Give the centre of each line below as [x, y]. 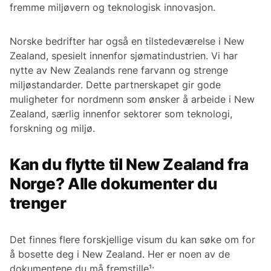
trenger [38, 203]
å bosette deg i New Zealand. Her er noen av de [120, 254]
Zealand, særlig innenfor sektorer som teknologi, [121, 114]
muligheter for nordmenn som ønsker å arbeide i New [132, 100]
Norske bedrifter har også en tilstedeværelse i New [127, 41]
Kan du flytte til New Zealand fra [129, 165]
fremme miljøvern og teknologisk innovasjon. [113, 8]
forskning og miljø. [52, 129]
